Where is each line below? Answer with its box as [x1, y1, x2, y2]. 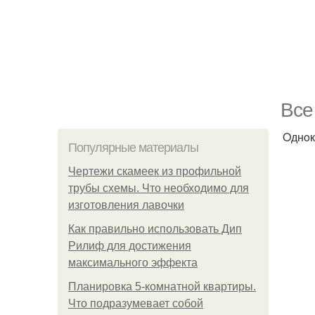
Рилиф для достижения [68, 240, 191, 252]
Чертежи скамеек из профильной [68, 165, 241, 177]
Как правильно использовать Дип [68, 223, 242, 235]
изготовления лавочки [68, 199, 184, 211]
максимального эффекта [68, 257, 198, 269]
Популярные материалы [68, 141, 198, 155]
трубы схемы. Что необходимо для [68, 182, 249, 194]
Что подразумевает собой [68, 297, 203, 309]
